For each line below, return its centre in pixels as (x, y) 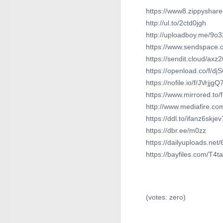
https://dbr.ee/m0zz (176, 131)
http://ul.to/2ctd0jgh (176, 23)
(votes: (158, 197)
